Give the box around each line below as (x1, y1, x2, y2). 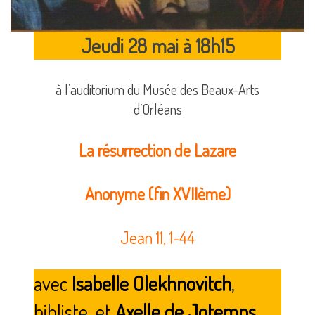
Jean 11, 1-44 (120, 226, 195, 248)
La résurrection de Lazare (79, 139, 236, 161)
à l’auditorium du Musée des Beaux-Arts (56, 79, 259, 98)
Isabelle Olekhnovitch (72, 270, 232, 296)
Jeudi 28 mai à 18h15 (80, 32, 235, 58)
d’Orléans (133, 99, 182, 118)
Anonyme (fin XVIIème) (84, 182, 231, 205)
